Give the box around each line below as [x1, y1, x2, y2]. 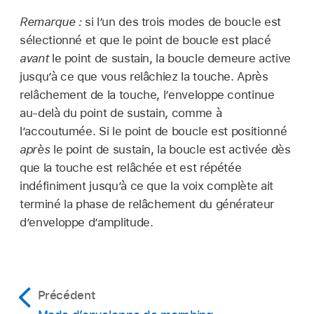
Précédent [37, 288, 95, 303]
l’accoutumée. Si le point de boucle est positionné [20, 124, 287, 139]
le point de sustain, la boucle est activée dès [50, 142, 291, 157]
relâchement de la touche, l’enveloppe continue [20, 88, 275, 102]
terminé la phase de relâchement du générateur [20, 197, 274, 212]
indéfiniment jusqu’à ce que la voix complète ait [20, 179, 273, 193]
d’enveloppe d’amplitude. [20, 215, 153, 230]
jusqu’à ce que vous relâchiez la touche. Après [20, 69, 268, 84]
